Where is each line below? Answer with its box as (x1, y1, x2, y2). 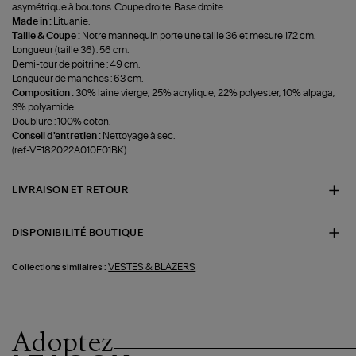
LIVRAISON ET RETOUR (12, 185, 129, 195)
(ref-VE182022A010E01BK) (12, 145, 127, 156)
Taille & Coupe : (12, 31, 83, 41)
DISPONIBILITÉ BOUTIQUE (12, 227, 144, 238)
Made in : (12, 17, 54, 27)
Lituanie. (53, 17, 91, 27)
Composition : (12, 88, 76, 99)
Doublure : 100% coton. (12, 117, 111, 127)
